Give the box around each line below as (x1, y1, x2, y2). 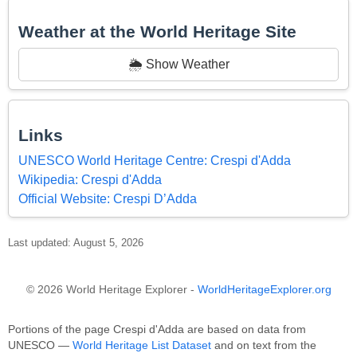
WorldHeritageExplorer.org (197, 283, 331, 296)
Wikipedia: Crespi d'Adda (18, 172, 162, 186)
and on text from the (211, 339, 316, 351)
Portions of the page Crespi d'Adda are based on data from (8, 323, 306, 335)
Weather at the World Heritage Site (18, 22, 296, 41)
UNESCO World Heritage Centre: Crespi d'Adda (18, 153, 291, 167)
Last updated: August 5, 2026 (8, 236, 143, 249)
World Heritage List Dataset (73, 339, 211, 351)
